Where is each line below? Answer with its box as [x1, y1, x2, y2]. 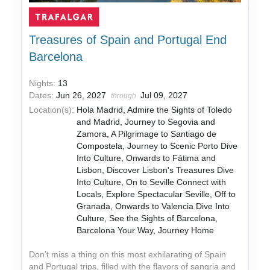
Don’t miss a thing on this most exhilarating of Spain [29, 250, 227, 260]
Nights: [29, 78, 58, 89]
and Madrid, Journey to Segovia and [77, 117, 216, 127]
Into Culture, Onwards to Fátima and [77, 153, 216, 163]
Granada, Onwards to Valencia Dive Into [77, 201, 230, 212]
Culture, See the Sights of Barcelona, [77, 213, 218, 224]
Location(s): [29, 105, 75, 115]
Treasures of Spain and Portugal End [29, 33, 227, 47]
